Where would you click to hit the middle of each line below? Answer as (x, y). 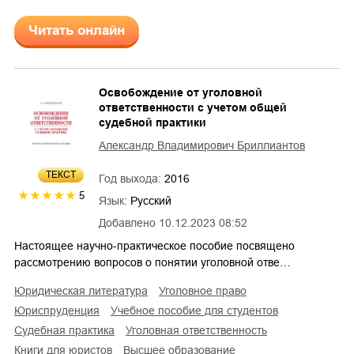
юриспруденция (62, 311)
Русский (151, 201)
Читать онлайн (77, 31)
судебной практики (153, 123)
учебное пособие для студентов (198, 311)
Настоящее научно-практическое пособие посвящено (154, 246)
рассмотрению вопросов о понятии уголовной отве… (153, 263)
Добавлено (127, 223)
